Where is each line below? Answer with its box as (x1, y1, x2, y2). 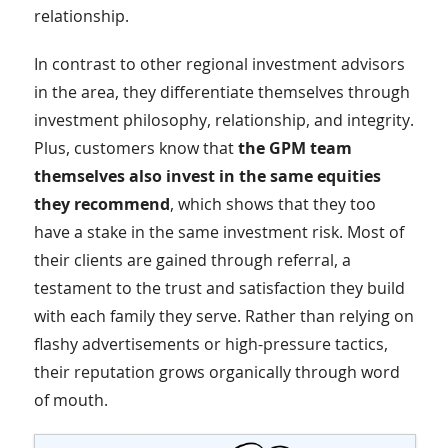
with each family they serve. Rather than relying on (33, 304, 414, 327)
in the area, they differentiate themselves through (33, 80, 410, 103)
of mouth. (33, 388, 108, 411)
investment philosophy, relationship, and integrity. (33, 108, 414, 131)
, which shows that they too (169, 192, 376, 215)
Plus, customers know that (33, 136, 238, 159)
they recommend (33, 192, 170, 215)
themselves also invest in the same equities (33, 164, 381, 187)
